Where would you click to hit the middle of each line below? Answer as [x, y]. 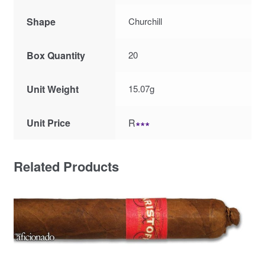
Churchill [146, 21]
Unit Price [49, 122]
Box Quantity [56, 55]
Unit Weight [53, 89]
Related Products [66, 166]
